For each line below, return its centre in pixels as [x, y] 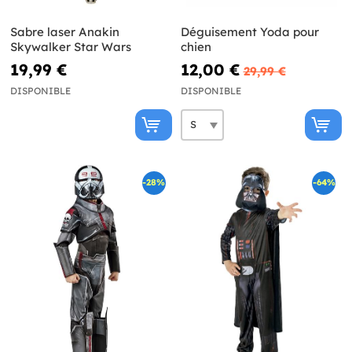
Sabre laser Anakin [65, 31]
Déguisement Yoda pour [249, 31]
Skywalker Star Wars [71, 46]
